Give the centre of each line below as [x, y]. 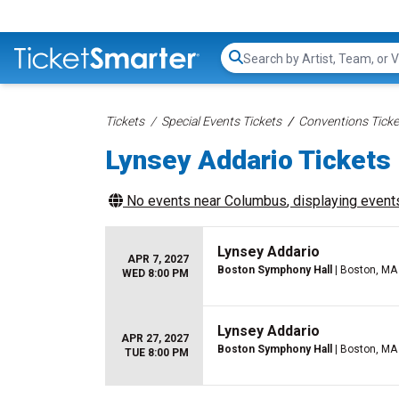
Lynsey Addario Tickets [248, 160]
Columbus [256, 201]
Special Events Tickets [221, 121]
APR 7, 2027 [158, 259]
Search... [268, 67]
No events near [174, 201]
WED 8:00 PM [155, 273]
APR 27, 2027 [155, 338]
